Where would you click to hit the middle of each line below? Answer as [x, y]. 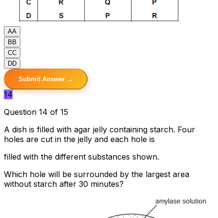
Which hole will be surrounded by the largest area [97, 174]
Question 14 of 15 [36, 112]
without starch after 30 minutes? [64, 184]
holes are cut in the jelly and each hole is [79, 139]
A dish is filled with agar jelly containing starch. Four [100, 129]
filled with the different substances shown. [82, 156]
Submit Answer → [46, 79]
